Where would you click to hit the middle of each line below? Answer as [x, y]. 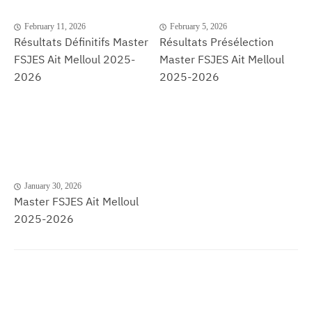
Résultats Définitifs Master [81, 42]
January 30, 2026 [53, 186]
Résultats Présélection [217, 42]
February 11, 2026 [55, 27]
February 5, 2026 [198, 27]
